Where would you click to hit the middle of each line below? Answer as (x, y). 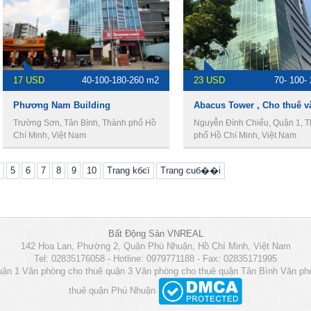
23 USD (209, 80)
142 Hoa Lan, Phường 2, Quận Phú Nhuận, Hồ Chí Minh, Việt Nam (155, 246)
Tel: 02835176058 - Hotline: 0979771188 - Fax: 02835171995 (155, 259)
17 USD (29, 80)
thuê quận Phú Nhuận (112, 290)
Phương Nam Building (62, 105)
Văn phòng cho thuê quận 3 (77, 271)
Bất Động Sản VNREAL (155, 234)
